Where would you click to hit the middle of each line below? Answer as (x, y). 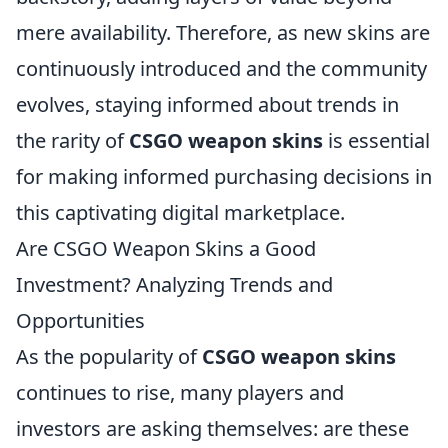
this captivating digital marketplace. (180, 212)
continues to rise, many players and (180, 392)
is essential (376, 140)
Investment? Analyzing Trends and (174, 284)
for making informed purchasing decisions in (224, 176)
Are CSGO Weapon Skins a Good (166, 248)
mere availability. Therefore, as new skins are (223, 32)
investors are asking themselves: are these (212, 428)
